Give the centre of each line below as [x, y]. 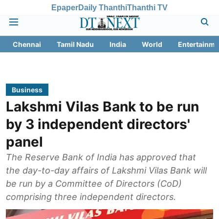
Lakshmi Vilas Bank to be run [102, 107]
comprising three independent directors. [91, 197]
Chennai [27, 44]
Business [27, 90]
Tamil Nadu [75, 44]
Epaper [65, 7]
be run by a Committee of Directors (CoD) [94, 184]
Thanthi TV [147, 7]
